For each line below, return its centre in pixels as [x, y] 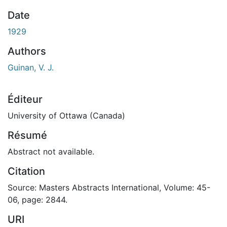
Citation [26, 171]
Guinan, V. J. [31, 67]
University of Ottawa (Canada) [66, 115]
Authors [27, 51]
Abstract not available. [51, 151]
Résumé [27, 135]
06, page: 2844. [37, 199]
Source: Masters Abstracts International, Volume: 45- [109, 187]
